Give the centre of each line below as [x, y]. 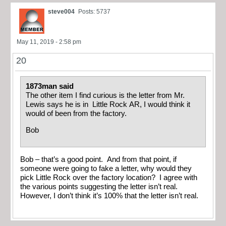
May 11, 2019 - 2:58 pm [49, 42]
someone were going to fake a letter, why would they [106, 168]
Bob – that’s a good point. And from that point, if [98, 159]
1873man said [51, 87]
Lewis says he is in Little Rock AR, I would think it [108, 105]
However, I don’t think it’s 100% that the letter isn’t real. [109, 195]
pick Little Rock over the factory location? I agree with [109, 177]
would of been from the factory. [76, 114]
